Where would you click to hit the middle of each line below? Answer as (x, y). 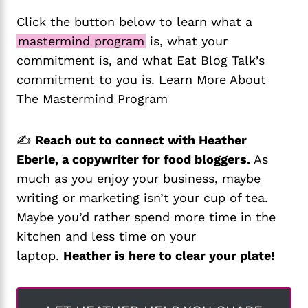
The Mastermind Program (92, 99)
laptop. (40, 256)
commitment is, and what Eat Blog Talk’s (141, 60)
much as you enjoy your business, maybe (139, 179)
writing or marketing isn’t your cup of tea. (142, 198)
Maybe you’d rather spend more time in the (146, 217)
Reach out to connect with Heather (141, 140)
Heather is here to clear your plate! (169, 256)
